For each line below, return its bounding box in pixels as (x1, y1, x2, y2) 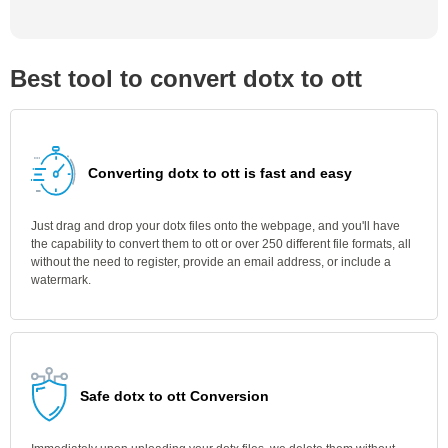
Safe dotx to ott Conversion (80, 388, 269, 404)
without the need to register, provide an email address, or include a (31, 255, 391, 269)
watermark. (31, 273, 91, 287)
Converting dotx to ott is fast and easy (88, 165, 352, 181)
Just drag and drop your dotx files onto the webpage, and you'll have (31, 219, 400, 233)
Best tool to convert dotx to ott (10, 65, 362, 92)
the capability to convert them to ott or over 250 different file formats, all (31, 237, 411, 251)
